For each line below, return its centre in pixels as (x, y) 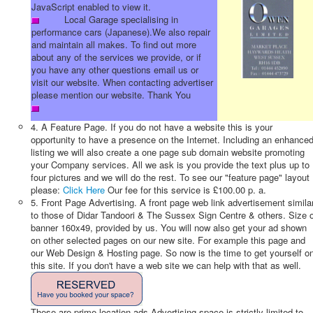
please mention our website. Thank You (122, 95)
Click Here (85, 190)
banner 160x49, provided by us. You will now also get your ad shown (169, 227)
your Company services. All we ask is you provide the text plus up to (170, 165)
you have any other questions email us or (115, 70)
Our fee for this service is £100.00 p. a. (187, 190)
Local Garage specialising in (109, 20)
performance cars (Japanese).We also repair (121, 32)
